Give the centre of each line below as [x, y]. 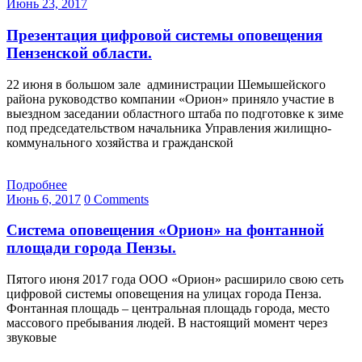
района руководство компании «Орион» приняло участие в [170, 99]
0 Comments [116, 199]
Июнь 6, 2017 [44, 199]
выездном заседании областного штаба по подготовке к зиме [175, 113]
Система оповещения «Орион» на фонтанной [165, 230]
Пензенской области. [79, 53]
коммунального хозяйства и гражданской [120, 142]
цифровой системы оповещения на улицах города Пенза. [164, 294]
